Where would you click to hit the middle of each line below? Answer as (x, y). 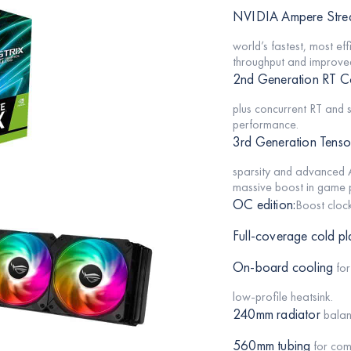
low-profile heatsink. (284, 297)
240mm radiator (277, 314)
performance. (266, 125)
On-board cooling (283, 267)
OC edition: (264, 204)
